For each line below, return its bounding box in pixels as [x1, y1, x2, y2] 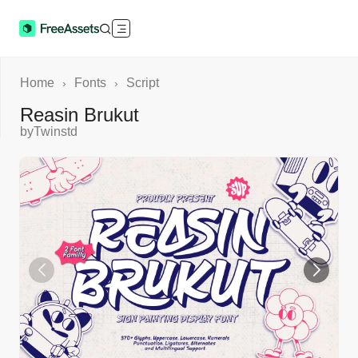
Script [126, 76, 159, 89]
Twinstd [34, 125, 78, 138]
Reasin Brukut [20, 104, 139, 125]
